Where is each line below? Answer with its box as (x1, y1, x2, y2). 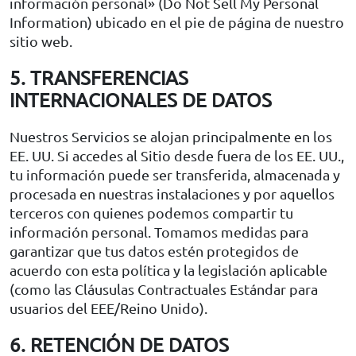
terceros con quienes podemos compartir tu (10, 203, 293, 221)
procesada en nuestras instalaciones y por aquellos (10, 184, 335, 202)
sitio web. (10, 32, 72, 49)
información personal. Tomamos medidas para (10, 222, 308, 240)
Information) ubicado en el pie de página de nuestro (10, 13, 344, 30)
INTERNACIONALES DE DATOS (10, 87, 272, 111)
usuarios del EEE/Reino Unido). (10, 299, 207, 316)
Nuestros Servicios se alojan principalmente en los (10, 127, 332, 145)
